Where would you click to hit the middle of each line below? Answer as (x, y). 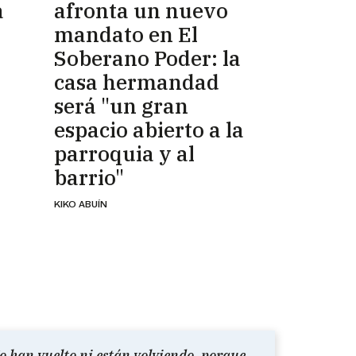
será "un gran (121, 105)
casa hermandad (137, 81)
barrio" (89, 177)
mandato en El (126, 34)
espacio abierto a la (149, 129)
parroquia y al (124, 153)
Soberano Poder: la (147, 58)
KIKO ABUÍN (81, 203)
